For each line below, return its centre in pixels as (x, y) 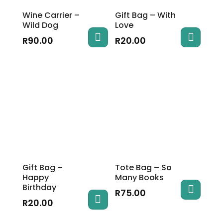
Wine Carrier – (51, 15)
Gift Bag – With (146, 15)
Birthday (39, 187)
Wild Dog (40, 25)
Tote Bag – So (144, 167)
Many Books (140, 177)
